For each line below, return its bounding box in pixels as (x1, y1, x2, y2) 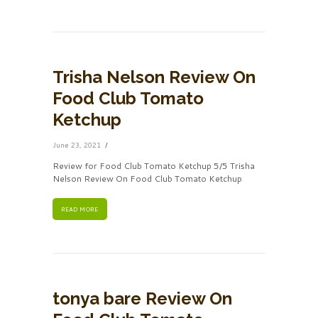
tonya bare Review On (53, 288, 232, 309)
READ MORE (61, 204, 99, 214)
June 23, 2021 (53, 140, 101, 150)
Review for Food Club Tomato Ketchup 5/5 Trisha (53, 160, 255, 172)
